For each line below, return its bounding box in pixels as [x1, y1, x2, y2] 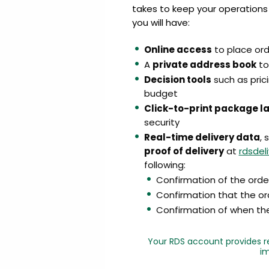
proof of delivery [144, 145, 224, 157]
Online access [144, 43, 212, 56]
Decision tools [144, 73, 211, 86]
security [144, 116, 180, 128]
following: [144, 159, 186, 171]
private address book [152, 58, 256, 71]
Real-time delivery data [144, 131, 260, 144]
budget [144, 87, 178, 100]
